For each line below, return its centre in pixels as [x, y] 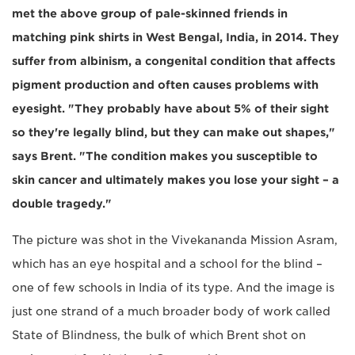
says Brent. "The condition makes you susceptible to [165, 157]
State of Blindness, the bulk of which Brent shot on [159, 336]
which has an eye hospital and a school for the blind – [167, 264]
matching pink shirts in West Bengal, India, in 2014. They [176, 38]
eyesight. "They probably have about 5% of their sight [170, 109]
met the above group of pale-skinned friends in [150, 14]
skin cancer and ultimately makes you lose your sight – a [176, 180]
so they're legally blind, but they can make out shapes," [174, 133]
